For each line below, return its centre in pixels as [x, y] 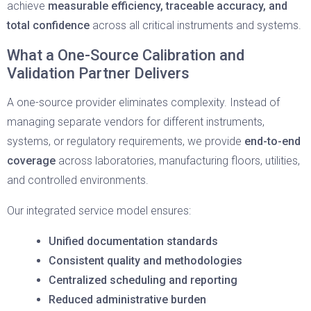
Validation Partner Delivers [98, 73]
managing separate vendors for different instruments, [136, 122]
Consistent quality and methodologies [145, 261]
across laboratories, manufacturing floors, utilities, [178, 161]
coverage [31, 161]
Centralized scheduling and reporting [143, 280]
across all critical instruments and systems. [195, 25]
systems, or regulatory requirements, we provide [126, 141]
